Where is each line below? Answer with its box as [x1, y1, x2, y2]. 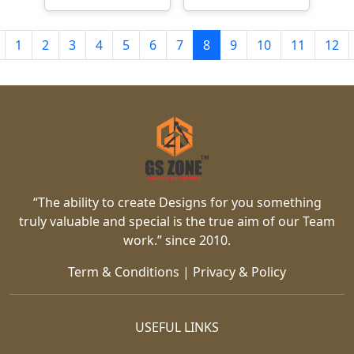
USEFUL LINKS [135, 318, 219, 337]
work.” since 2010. [123, 232, 231, 250]
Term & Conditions [68, 263, 179, 281]
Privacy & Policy [193, 263, 286, 281]
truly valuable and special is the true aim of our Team [19, 213, 335, 231]
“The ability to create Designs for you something [32, 194, 322, 212]
